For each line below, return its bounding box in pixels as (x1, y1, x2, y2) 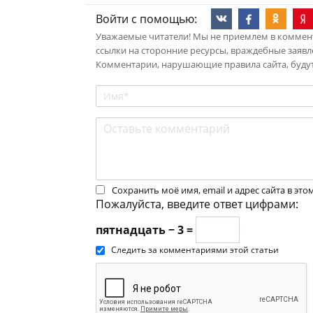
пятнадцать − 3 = (96, 221, 196, 238)
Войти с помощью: (96, 10, 197, 27)
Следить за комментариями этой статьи (111, 243, 279, 256)
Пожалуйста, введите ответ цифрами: (96, 196, 298, 212)
